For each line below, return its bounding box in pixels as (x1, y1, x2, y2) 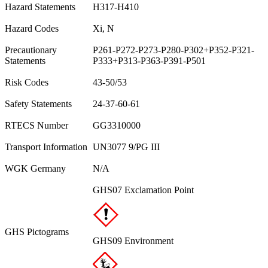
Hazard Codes (5, 23, 59, 33)
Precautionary (5, 44, 57, 55)
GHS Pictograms (5, 226, 69, 237)
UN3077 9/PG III (93, 141, 160, 152)
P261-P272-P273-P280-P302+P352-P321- (93, 44, 254, 55)
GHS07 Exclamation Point (93, 184, 194, 195)
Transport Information (5, 141, 87, 152)
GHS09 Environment (93, 235, 173, 246)
